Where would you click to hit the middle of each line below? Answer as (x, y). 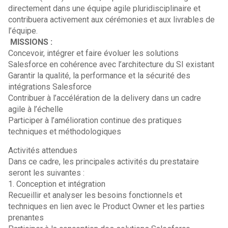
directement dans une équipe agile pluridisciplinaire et (105, 8)
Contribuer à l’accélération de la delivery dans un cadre (105, 98)
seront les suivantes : (47, 173)
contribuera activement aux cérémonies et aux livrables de (112, 20)
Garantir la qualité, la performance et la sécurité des (99, 76)
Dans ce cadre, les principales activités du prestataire (104, 162)
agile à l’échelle (36, 109)
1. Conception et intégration (57, 184)
